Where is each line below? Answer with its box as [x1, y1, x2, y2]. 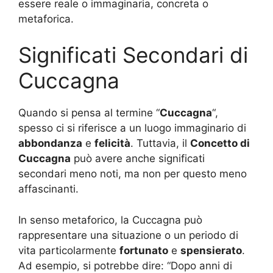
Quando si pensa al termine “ [18, 107, 160, 119]
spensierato [180, 244, 242, 257]
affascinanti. [18, 183, 79, 196]
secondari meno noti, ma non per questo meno [18, 168, 247, 180]
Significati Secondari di [18, 42, 248, 68]
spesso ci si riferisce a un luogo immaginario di [18, 122, 246, 135]
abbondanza [18, 137, 82, 150]
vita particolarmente [18, 244, 119, 257]
